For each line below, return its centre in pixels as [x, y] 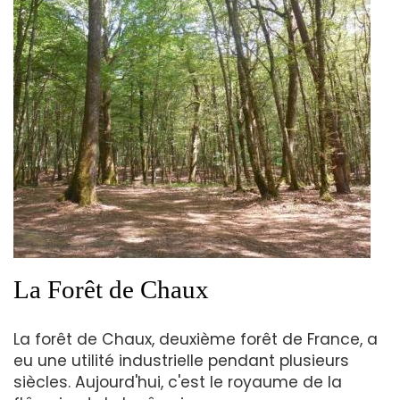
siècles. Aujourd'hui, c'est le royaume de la [178, 382]
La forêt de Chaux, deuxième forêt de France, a [196, 339]
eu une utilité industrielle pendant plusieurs [181, 360]
